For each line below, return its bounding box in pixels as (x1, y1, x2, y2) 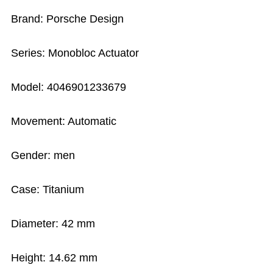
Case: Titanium (11, 183, 85, 196)
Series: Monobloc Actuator (11, 47, 140, 60)
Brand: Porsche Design (11, 13, 124, 26)
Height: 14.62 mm (11, 252, 98, 264)
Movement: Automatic (11, 115, 117, 128)
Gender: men (11, 149, 76, 162)
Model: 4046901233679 (11, 81, 127, 94)
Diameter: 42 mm (11, 218, 96, 230)
